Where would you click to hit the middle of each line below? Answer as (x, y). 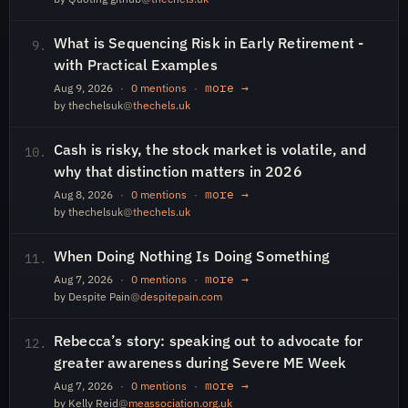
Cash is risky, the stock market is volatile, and (210, 149)
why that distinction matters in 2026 (178, 171)
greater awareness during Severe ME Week (200, 362)
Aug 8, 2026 (83, 194)
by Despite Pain (92, 296)
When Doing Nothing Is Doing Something (192, 256)
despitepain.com (181, 296)
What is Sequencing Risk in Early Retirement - (209, 43)
